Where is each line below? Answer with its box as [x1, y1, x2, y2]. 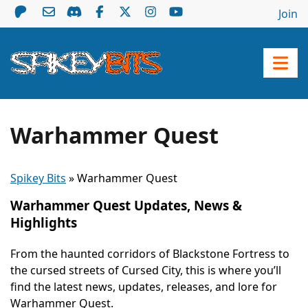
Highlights [10, 213, 77, 231]
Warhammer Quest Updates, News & [10, 196, 242, 214]
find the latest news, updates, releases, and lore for [10, 278, 277, 294]
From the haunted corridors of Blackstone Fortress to [10, 245, 289, 261]
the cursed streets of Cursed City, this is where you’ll [10, 262, 281, 278]
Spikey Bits [10, 170, 66, 186]
